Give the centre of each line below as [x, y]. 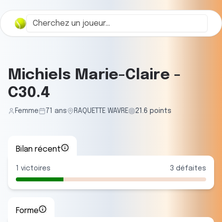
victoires [35, 168]
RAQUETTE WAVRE [101, 111]
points [160, 111]
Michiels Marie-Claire [89, 75]
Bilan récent [38, 149]
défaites [190, 168]
